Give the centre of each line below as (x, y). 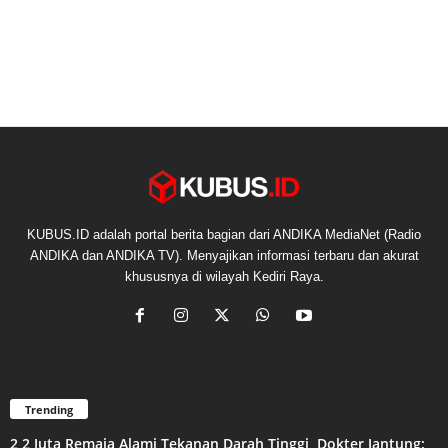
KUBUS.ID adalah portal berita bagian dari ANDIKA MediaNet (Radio (224, 235)
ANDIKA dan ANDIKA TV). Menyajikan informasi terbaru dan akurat (224, 256)
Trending (49, 410)
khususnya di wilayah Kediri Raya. (224, 277)
